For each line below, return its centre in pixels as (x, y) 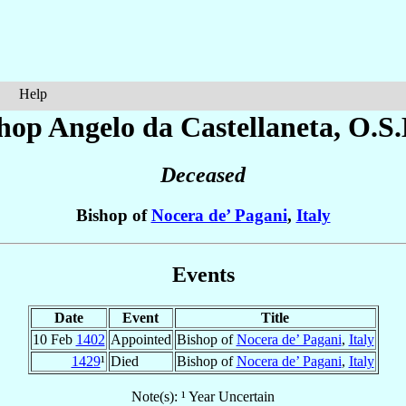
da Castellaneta (237, 127)
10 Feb (54, 339)
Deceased (203, 175)
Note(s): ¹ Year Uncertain (203, 396)
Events (203, 274)
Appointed (140, 339)
